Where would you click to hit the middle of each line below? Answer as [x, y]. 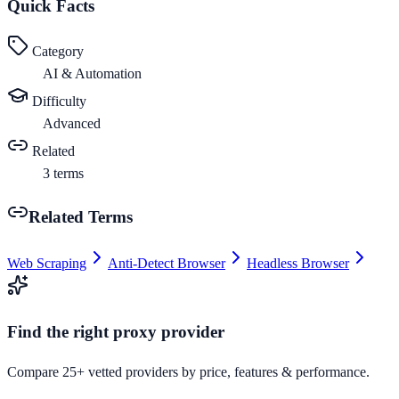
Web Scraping [47, 263]
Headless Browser [298, 263]
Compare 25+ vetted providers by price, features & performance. [188, 372]
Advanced [72, 124]
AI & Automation [92, 74]
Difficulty [57, 102]
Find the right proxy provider [116, 331]
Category [56, 52]
